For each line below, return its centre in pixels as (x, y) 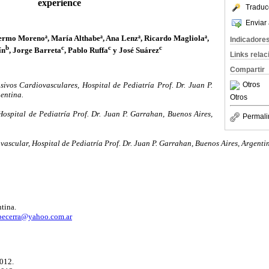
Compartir (247, 70)
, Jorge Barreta (35, 50)
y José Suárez (135, 50)
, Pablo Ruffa (86, 50)
